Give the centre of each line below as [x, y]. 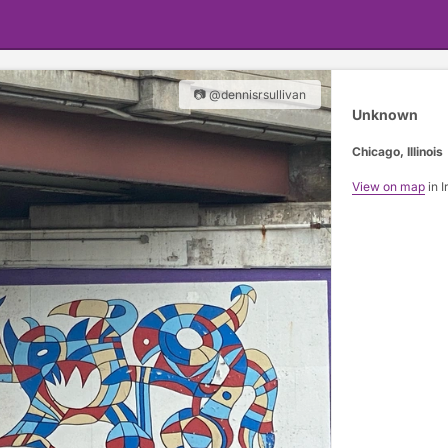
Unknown [384, 115]
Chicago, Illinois [397, 151]
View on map [388, 186]
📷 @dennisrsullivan [249, 94]
